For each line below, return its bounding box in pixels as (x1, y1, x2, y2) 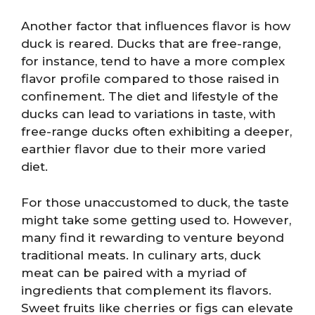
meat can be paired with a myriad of (21, 265, 246, 280)
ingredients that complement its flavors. (21, 283, 271, 297)
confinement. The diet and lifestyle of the (21, 89, 278, 103)
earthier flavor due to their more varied (21, 142, 266, 156)
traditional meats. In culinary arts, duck (21, 247, 261, 262)
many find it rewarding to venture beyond (21, 230, 284, 245)
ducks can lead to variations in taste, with (21, 107, 276, 121)
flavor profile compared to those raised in (21, 72, 279, 86)
